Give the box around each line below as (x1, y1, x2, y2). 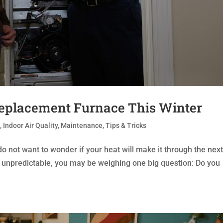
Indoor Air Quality (3, 121, 58, 130)
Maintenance (61, 121, 103, 130)
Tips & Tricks (106, 121, 147, 130)
